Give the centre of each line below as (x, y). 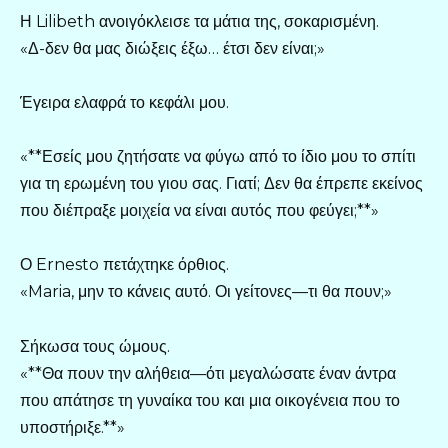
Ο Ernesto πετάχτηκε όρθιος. (124, 265)
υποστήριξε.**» (72, 427)
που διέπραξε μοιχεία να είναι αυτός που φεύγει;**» (199, 211)
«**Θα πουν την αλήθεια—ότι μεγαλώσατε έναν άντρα (208, 373)
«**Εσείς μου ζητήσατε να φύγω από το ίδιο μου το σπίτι (218, 157)
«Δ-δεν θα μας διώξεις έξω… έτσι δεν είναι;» (172, 48)
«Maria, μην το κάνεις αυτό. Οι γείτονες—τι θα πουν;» (206, 292)
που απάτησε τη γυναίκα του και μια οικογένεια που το (210, 400)
